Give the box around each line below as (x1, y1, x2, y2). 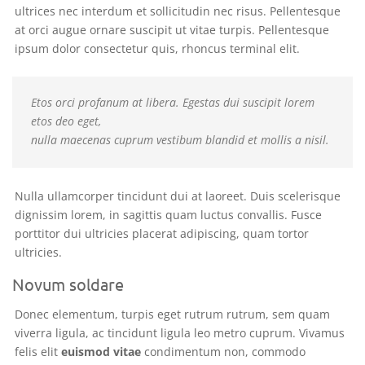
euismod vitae (61, 343, 141, 359)
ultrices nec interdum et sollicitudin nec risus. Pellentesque (15, 2, 341, 19)
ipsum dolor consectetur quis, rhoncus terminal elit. (15, 40, 300, 56)
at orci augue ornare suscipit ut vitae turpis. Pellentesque (15, 21, 329, 37)
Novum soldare (12, 273, 124, 294)
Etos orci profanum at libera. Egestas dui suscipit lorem (31, 94, 314, 110)
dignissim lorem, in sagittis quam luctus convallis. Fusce (15, 206, 322, 222)
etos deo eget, (31, 112, 101, 129)
